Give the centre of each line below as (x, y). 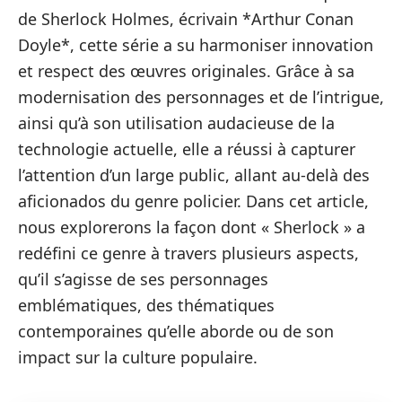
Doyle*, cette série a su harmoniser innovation (196, 45)
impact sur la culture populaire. (138, 357)
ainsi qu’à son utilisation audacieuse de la (176, 123)
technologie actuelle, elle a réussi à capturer (187, 149)
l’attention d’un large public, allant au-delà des (194, 175)
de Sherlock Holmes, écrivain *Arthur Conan (186, 19)
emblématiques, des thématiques (146, 305)
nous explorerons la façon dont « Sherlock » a (192, 227)
